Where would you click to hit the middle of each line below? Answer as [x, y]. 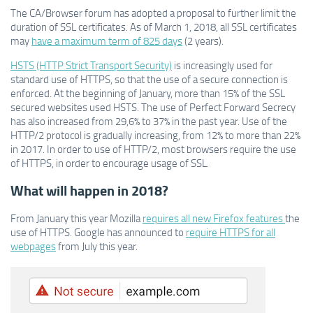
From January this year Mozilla [77, 218]
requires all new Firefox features [214, 218]
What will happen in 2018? [89, 191]
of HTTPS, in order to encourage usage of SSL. [110, 163]
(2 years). [203, 41]
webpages [33, 246]
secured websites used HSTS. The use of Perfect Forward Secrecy [153, 107]
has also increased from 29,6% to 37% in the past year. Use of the [149, 121]
